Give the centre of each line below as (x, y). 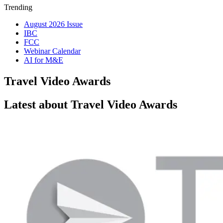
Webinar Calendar (52, 51)
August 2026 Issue (53, 24)
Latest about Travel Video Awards (91, 104)
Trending (18, 7)
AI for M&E (44, 60)
